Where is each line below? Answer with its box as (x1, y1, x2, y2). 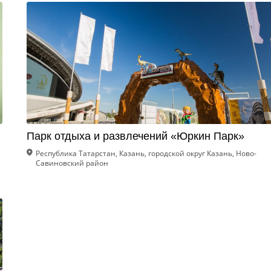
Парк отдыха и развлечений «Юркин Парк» (27, 130, 244, 142)
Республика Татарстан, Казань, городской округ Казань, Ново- (36, 148, 256, 158)
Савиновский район (36, 158, 108, 168)
